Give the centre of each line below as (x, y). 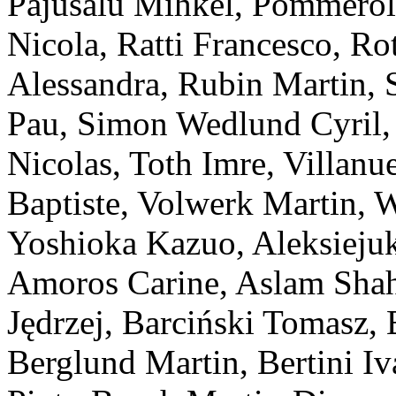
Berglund (72, 362)
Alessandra (84, 84)
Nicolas (60, 164)
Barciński (188, 323)
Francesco (263, 44)
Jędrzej (56, 323)
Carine (173, 283)
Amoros (63, 283)
